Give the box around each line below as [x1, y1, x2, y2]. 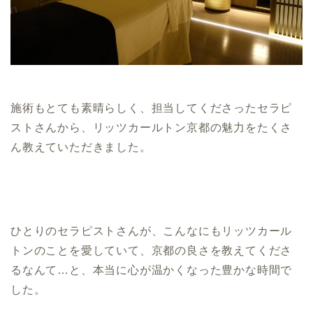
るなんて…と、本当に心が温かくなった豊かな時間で [10, 263, 293, 276]
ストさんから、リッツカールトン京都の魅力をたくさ [10, 121, 293, 133]
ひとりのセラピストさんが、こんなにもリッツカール [10, 224, 293, 237]
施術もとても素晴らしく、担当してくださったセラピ [10, 101, 293, 114]
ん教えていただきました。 [10, 140, 152, 153]
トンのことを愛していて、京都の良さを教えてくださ [10, 244, 293, 256]
